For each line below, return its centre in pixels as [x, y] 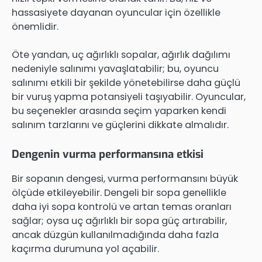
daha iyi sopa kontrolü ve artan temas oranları [122, 207]
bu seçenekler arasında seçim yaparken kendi [119, 111]
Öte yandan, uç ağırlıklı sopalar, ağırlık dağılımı [121, 54]
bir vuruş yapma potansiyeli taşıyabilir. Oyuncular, [129, 96]
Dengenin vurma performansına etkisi [108, 154]
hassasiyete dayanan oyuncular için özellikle [116, 12]
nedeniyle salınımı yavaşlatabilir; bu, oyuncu [115, 68]
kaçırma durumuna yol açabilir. [85, 249]
